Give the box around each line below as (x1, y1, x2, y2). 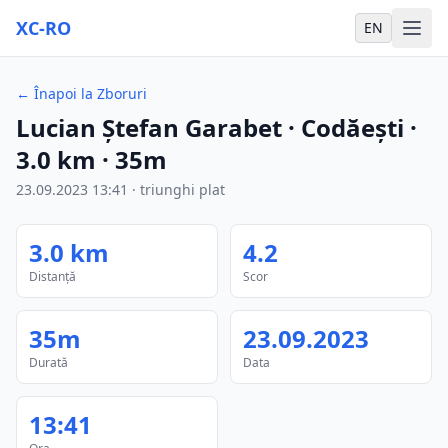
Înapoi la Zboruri (34, 84, 147, 103)
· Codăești (282, 111, 404, 144)
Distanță (29, 268, 76, 285)
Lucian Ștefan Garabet (16, 111, 282, 144)
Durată (29, 354, 68, 371)
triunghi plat (140, 180, 225, 199)
